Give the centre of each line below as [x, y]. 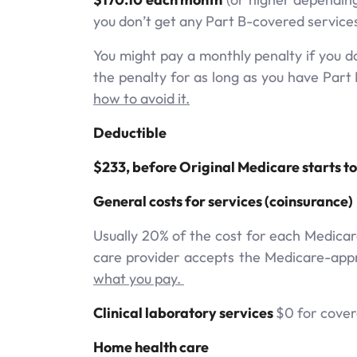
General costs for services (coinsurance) [223, 201]
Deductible [130, 132]
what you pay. [139, 278]
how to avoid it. [141, 98]
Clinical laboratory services [184, 312]
